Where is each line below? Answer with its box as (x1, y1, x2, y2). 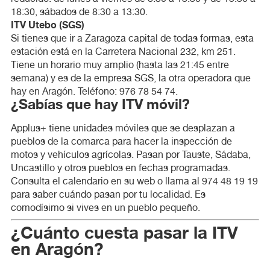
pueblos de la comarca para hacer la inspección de (10, 135, 232, 147)
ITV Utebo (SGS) (10, 17, 84, 33)
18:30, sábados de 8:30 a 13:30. (10, 5, 148, 17)
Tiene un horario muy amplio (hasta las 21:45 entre (10, 58, 229, 71)
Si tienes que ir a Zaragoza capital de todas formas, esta (10, 32, 254, 44)
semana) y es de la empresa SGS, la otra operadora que (10, 72, 251, 84)
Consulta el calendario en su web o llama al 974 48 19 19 (10, 175, 258, 187)
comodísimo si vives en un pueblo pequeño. (10, 201, 200, 213)
